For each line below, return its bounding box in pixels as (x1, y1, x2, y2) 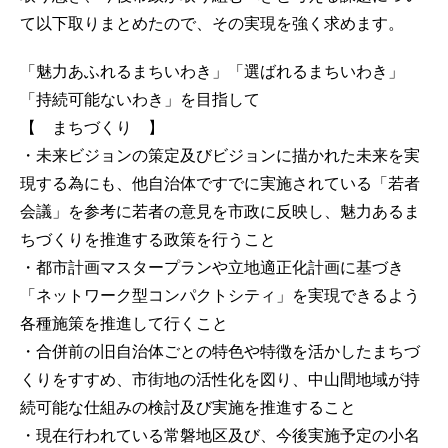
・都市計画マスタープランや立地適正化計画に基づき (20, 258, 404, 276)
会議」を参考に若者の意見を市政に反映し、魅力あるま (20, 202, 420, 220)
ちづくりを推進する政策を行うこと (20, 230, 276, 248)
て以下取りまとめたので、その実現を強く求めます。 (20, 14, 404, 32)
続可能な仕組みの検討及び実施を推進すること (20, 398, 356, 416)
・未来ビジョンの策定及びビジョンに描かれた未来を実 (20, 146, 420, 164)
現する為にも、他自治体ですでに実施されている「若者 (20, 174, 420, 192)
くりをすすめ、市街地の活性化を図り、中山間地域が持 (20, 370, 420, 388)
